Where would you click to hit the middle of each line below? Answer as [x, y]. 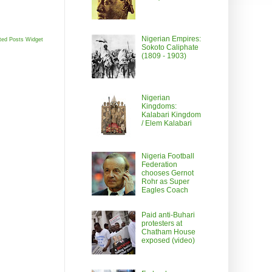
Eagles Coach [165, 190]
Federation [159, 165]
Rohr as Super [165, 182]
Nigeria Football [168, 156]
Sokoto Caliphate [170, 47]
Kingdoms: [159, 106]
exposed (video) [168, 241]
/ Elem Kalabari [166, 123]
